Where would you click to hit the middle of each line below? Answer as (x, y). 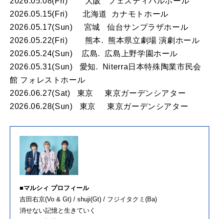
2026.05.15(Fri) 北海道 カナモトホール (89, 14)
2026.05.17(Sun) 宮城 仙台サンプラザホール (99, 27)
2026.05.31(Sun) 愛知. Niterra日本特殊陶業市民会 (106, 67)
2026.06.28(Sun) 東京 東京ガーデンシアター (99, 107)
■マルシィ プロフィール (54, 188)
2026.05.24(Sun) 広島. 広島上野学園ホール (94, 54)
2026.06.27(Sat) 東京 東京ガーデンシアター (98, 93)
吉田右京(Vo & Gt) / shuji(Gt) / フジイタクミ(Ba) (88, 199)
